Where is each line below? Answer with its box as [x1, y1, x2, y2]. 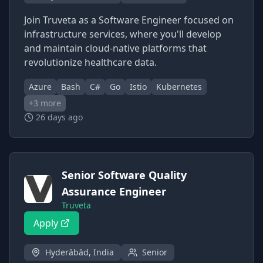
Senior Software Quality [62, 168, 187, 182]
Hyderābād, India [45, 247, 114, 258]
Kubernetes [156, 81, 202, 92]
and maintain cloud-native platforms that [24, 42, 207, 55]
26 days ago [36, 112, 83, 123]
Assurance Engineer [62, 184, 166, 198]
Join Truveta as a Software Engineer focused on [24, 14, 234, 26]
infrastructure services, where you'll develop [24, 28, 221, 41]
